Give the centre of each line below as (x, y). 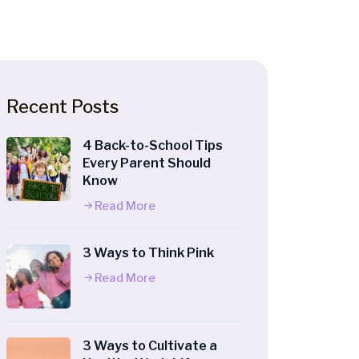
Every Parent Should (147, 163)
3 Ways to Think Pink (148, 253)
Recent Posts (63, 107)
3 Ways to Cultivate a (150, 346)
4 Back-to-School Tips (153, 145)
